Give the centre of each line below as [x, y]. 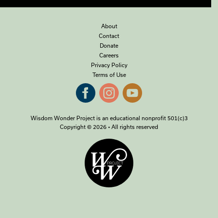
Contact [109, 36]
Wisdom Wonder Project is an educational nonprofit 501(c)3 [109, 118]
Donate [109, 45]
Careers [109, 55]
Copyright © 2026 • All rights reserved [109, 127]
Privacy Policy [109, 65]
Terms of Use [109, 74]
